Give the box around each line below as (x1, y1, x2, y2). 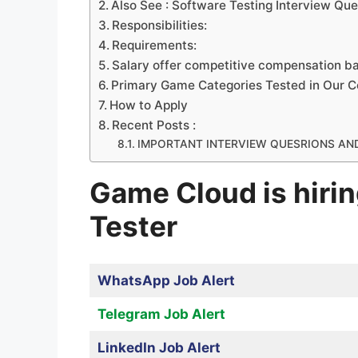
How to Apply (109, 97, 189, 113)
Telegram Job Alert (97, 305, 225, 322)
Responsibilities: (112, 18, 208, 34)
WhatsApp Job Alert (97, 272, 235, 288)
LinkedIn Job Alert (97, 339, 221, 356)
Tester (89, 209, 177, 244)
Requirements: (112, 38, 197, 54)
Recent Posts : (112, 117, 197, 133)
